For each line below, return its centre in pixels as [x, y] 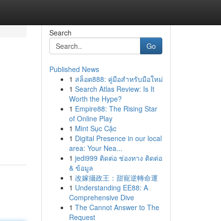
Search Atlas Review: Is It [114, 89]
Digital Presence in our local [118, 138]
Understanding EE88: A [111, 187]
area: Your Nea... [95, 148]
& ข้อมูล [81, 168]
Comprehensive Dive [101, 197]
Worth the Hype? [95, 99]
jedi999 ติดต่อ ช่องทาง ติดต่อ [118, 158]
